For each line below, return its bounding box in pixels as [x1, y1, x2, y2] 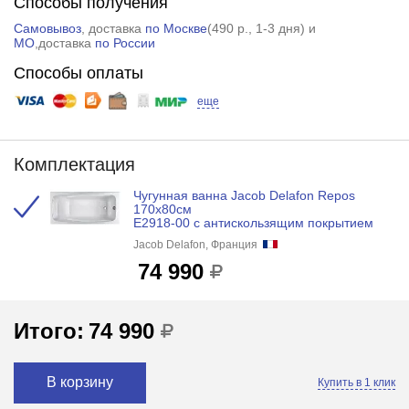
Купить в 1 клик [318, 376, 396, 390]
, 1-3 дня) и [247, 20, 316, 36]
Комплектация [13, 153, 135, 174]
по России [94, 35, 155, 50]
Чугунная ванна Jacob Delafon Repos [132, 187, 355, 203]
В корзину [46, 374, 113, 391]
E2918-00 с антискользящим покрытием [132, 215, 373, 230]
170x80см [132, 201, 192, 216]
